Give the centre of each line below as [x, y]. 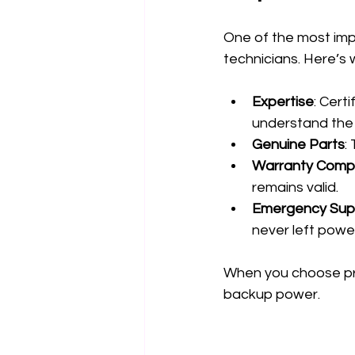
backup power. [272, 295]
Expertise [283, 102]
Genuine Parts [298, 145]
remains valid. [295, 188]
